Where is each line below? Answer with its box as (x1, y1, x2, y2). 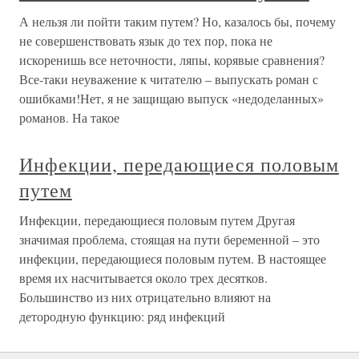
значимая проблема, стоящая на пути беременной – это (19, 231, 320, 248)
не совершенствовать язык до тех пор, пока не (19, 32, 272, 49)
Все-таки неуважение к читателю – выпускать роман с (19, 71, 318, 87)
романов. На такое (19, 109, 119, 126)
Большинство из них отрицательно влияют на (19, 288, 271, 305)
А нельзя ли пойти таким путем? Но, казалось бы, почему (19, 13, 336, 30)
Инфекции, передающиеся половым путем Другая (19, 212, 295, 228)
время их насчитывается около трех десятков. (19, 269, 268, 286)
